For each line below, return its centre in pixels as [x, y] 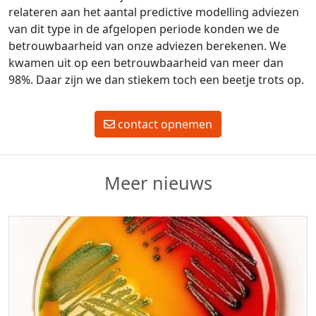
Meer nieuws [158, 183]
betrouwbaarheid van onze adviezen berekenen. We [147, 46]
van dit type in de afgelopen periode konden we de [144, 29]
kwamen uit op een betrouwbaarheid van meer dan [146, 63]
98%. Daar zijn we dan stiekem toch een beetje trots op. [158, 80]
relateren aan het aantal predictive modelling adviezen [154, 12]
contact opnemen [164, 124]
